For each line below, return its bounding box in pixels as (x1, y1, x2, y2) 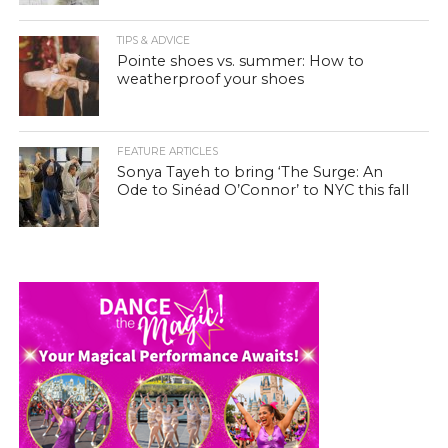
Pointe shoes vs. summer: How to (117, 52, 365, 71)
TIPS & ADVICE (117, 34, 191, 48)
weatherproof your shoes (117, 70, 305, 89)
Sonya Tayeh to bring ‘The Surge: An (117, 163, 384, 182)
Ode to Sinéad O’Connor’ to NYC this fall (117, 181, 410, 200)
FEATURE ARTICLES (117, 145, 219, 159)
